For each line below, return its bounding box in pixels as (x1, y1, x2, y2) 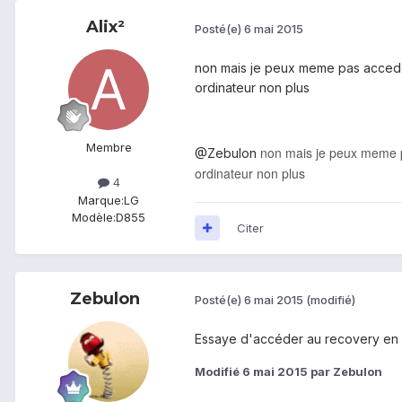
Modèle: (72, 209, 116, 224)
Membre (85, 140, 132, 155)
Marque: (78, 192, 124, 207)
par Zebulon (308, 363, 382, 379)
